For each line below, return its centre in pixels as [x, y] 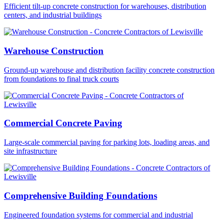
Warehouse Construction [54, 51]
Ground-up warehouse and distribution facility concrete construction [109, 70]
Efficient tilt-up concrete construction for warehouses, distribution [105, 6]
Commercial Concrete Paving [63, 123]
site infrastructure [30, 151]
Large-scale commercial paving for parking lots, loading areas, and [107, 142]
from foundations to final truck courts [61, 79]
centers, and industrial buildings [53, 15]
